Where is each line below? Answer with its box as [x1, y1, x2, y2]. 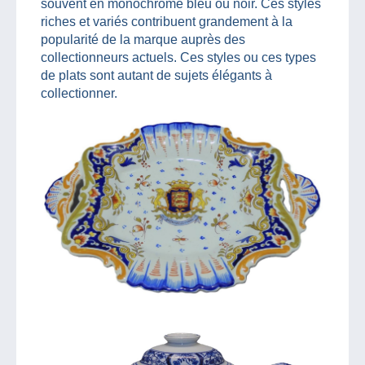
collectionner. [41, 86, 117, 100]
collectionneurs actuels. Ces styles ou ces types [41, 50, 316, 64]
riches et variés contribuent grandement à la [41, 14, 292, 29]
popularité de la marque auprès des [41, 32, 245, 46]
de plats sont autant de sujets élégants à [41, 68, 272, 82]
